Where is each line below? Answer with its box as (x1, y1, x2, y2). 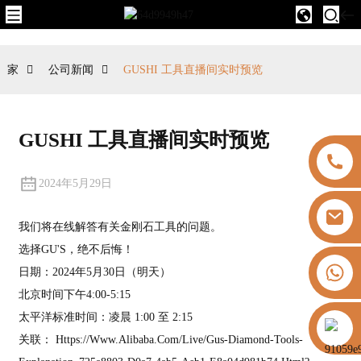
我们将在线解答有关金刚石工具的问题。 (18, 220, 222, 233)
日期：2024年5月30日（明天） (18, 265, 171, 278)
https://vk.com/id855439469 (155, 317, 283, 329)
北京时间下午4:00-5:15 (18, 288, 131, 301)
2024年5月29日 (38, 177, 112, 189)
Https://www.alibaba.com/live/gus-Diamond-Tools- (55, 333, 303, 346)
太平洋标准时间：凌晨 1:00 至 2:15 (18, 310, 193, 323)
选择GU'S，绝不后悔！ (18, 243, 134, 255)
